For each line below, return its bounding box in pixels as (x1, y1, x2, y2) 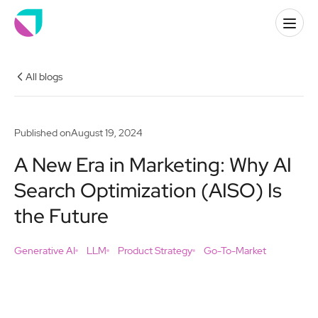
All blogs (26, 70, 62, 83)
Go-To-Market (204, 244, 266, 257)
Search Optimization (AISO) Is (14, 177, 282, 204)
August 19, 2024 (71, 126, 143, 139)
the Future (14, 202, 109, 229)
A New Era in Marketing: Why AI (14, 151, 292, 178)
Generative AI (14, 244, 75, 257)
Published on (14, 126, 71, 139)
